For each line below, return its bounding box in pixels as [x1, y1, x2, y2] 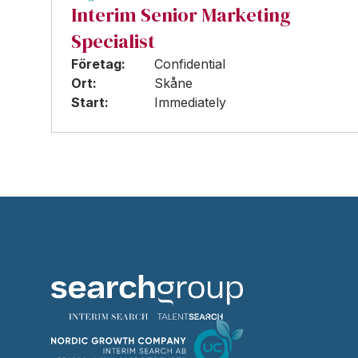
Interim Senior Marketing [71, 2, 291, 28]
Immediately [154, 94, 226, 110]
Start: [71, 94, 109, 110]
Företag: [71, 56, 125, 72]
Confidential [154, 56, 225, 72]
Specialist [71, 28, 155, 54]
